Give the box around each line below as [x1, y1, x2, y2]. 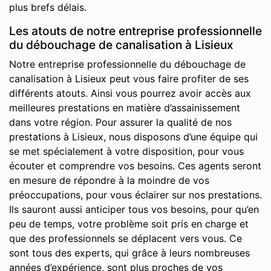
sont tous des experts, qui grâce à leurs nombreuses [9, 247, 250, 259]
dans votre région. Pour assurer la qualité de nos [9, 116, 232, 128]
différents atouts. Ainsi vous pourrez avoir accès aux [9, 87, 251, 99]
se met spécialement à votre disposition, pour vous [9, 145, 244, 157]
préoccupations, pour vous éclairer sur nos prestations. [9, 189, 262, 201]
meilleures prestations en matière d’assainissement [9, 102, 240, 114]
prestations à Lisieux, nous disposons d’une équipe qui [9, 131, 258, 143]
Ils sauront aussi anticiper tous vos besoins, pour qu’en [9, 203, 259, 215]
